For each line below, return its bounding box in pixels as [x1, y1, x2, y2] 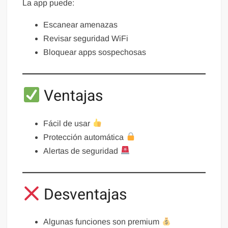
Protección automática [43, 132, 126, 141]
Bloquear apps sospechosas [43, 48, 147, 57]
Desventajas [40, 183, 127, 206]
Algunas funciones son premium [43, 217, 162, 226]
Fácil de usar [43, 119, 93, 128]
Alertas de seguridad [43, 146, 121, 155]
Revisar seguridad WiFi [43, 34, 129, 43]
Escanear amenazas [43, 20, 118, 30]
